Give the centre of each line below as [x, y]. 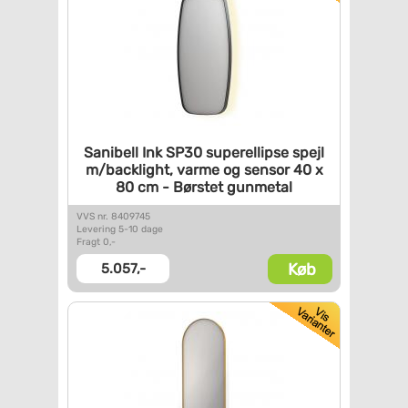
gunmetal [258, 187]
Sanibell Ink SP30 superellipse [186, 153]
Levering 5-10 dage [120, 229]
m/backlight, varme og [163, 170]
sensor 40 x [281, 170]
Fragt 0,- [96, 242]
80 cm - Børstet [169, 187]
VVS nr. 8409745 [113, 216]
